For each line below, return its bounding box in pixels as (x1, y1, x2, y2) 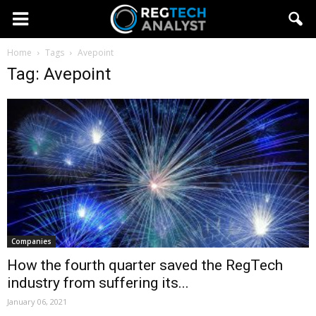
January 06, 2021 (7, 296, 67, 308)
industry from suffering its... (7, 274, 189, 292)
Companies (11, 236, 51, 247)
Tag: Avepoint (7, 64, 111, 84)
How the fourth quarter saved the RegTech (7, 257, 283, 274)
